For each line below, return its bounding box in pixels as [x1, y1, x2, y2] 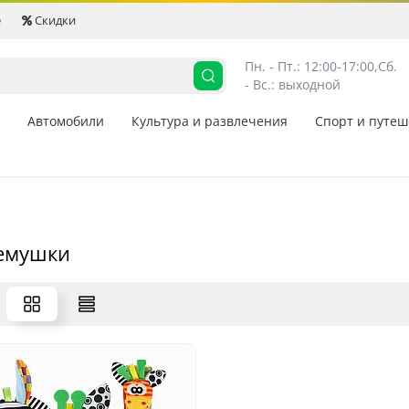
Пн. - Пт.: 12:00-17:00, [245, 57, 378, 75]
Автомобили [27, 112, 104, 131]
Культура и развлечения [131, 112, 288, 131]
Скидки [32, 12, 76, 28]
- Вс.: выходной [245, 75, 341, 93]
